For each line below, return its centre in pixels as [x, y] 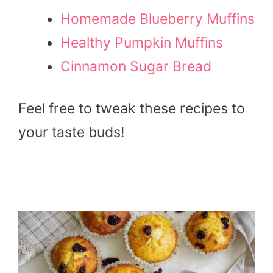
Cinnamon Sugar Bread [136, 67]
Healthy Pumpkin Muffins [142, 43]
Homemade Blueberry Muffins [158, 19]
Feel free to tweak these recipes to [132, 109]
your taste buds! [71, 133]
